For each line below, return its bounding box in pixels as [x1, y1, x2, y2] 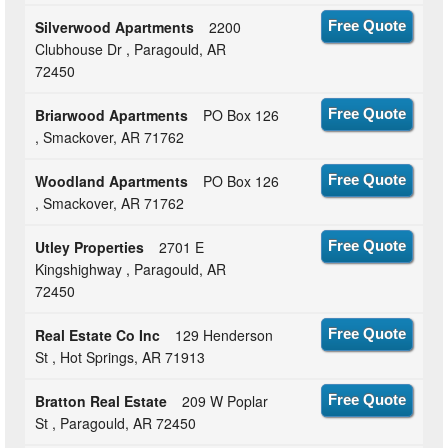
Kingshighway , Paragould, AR [35, 259, 227, 280]
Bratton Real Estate [35, 391, 168, 412]
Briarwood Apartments [35, 105, 189, 126]
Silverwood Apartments [35, 17, 195, 38]
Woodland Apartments [35, 171, 189, 192]
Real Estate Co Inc [35, 325, 161, 346]
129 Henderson [175, 325, 274, 346]
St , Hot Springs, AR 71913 [35, 347, 206, 368]
